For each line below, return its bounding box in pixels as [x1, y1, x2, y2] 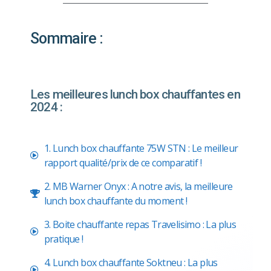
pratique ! [44, 232, 83, 246]
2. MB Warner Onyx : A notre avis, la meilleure [44, 179, 233, 193]
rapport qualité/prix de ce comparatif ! [44, 155, 202, 169]
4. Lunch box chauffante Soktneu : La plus [44, 255, 218, 269]
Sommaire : [30, 29, 103, 47]
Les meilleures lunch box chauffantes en [30, 87, 240, 102]
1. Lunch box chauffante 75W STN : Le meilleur [44, 141, 238, 155]
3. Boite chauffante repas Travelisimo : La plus [44, 217, 237, 231]
